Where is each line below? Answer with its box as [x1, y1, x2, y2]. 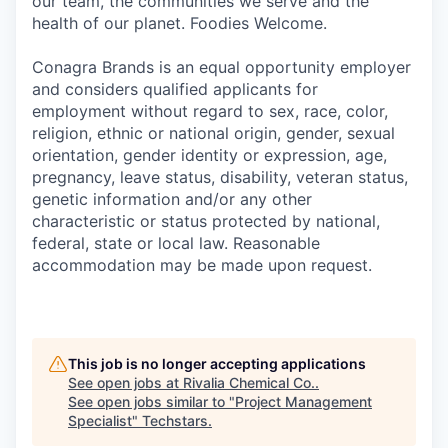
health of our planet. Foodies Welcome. [32, 13, 327, 33]
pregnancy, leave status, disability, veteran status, [32, 167, 408, 187]
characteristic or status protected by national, [32, 211, 380, 231]
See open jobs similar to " [68, 393, 235, 410]
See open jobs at [68, 374, 183, 391]
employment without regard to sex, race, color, [32, 101, 388, 121]
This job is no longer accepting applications [68, 355, 366, 372]
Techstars [142, 412, 208, 429]
